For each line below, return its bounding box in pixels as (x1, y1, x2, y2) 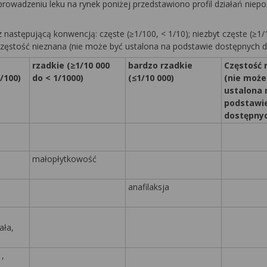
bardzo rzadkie (128, 60, 193, 71)
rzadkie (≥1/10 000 (32, 60, 110, 71)
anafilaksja (128, 181, 169, 193)
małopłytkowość (32, 153, 97, 164)
